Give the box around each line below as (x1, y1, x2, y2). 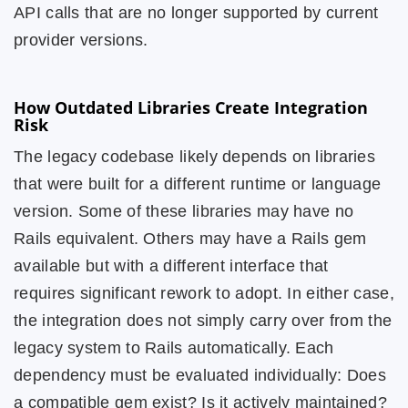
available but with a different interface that (14, 257, 329, 275)
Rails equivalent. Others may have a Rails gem (14, 229, 367, 248)
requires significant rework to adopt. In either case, (14, 284, 394, 302)
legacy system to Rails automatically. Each (14, 339, 334, 357)
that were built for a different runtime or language (14, 175, 382, 193)
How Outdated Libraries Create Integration (14, 97, 368, 118)
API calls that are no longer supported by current (14, 4, 379, 22)
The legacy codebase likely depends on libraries (14, 148, 376, 166)
